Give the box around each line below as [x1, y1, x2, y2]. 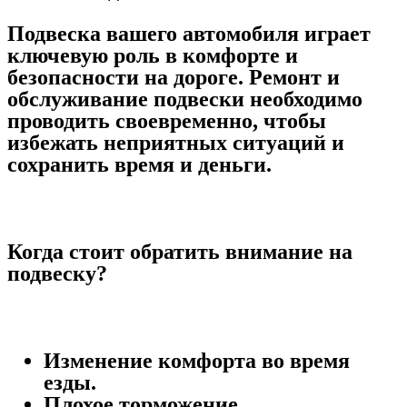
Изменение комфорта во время [44, 349, 350, 372]
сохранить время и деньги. [7, 153, 272, 176]
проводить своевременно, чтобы [7, 109, 326, 133]
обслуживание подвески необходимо [7, 87, 362, 111]
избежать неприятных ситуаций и [7, 131, 344, 154]
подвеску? [7, 262, 107, 285]
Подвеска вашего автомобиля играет [7, 22, 371, 45]
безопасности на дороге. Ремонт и [7, 65, 340, 89]
